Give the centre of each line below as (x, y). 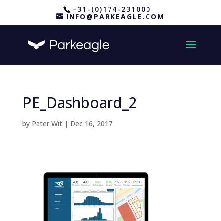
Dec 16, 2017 (91, 124)
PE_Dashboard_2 (79, 102)
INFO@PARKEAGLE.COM (115, 16)
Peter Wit (47, 124)
